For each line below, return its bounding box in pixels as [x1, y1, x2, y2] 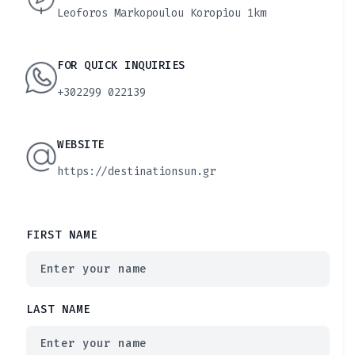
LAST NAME [26, 302, 90, 317]
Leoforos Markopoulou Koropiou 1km [57, 6, 266, 21]
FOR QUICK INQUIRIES [57, 58, 185, 73]
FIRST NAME [26, 227, 97, 242]
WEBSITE [57, 137, 105, 152]
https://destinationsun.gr [57, 164, 216, 179]
